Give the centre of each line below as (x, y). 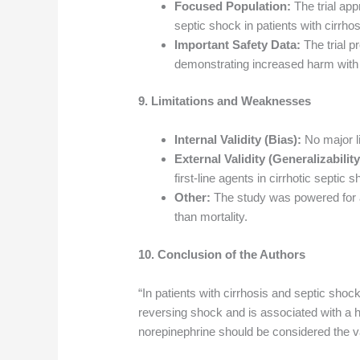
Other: (193, 198)
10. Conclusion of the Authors (222, 254)
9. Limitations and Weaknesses (225, 101)
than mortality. (211, 217)
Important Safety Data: (238, 44)
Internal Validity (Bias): (238, 140)
